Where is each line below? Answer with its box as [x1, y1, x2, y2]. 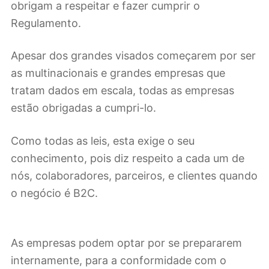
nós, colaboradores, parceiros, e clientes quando [11, 169, 258, 182]
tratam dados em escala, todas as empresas [11, 84, 234, 97]
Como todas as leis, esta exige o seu [11, 134, 195, 147]
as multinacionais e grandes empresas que [11, 67, 225, 80]
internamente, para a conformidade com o [11, 254, 226, 267]
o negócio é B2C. [11, 186, 98, 199]
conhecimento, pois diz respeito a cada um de [11, 151, 244, 165]
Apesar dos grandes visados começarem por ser [11, 49, 256, 62]
